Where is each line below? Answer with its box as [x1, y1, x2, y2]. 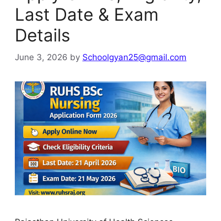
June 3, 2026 [15, 52, 68, 62]
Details [15, 25, 70, 45]
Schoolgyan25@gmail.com [82, 52, 186, 62]
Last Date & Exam [15, 4, 158, 25]
